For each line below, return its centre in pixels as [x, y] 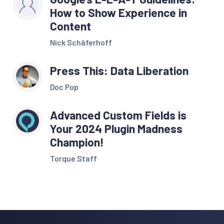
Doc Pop [64, 86]
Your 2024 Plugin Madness [116, 128]
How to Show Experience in [118, 12]
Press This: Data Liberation [119, 70]
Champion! [78, 142]
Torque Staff [73, 158]
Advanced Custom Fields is [118, 115]
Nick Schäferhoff [81, 42]
